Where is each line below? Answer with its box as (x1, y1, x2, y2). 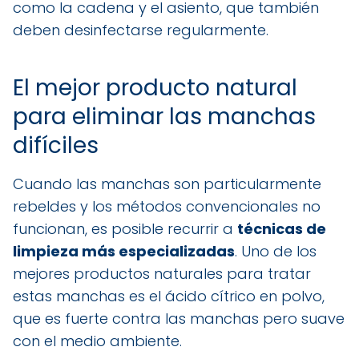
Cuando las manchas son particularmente (13, 173, 321, 194)
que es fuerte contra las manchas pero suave (13, 308, 345, 329)
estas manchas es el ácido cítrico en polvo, (13, 285, 325, 306)
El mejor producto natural (13, 71, 297, 103)
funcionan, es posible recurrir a (13, 218, 237, 239)
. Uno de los (235, 240, 317, 261)
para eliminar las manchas (13, 100, 316, 132)
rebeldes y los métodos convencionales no (13, 196, 321, 216)
